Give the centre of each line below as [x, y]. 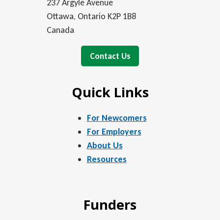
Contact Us [110, 56]
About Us [105, 145]
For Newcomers [117, 118]
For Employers [114, 131]
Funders [110, 204]
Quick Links [110, 92]
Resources [107, 159]
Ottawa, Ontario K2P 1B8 [91, 16]
